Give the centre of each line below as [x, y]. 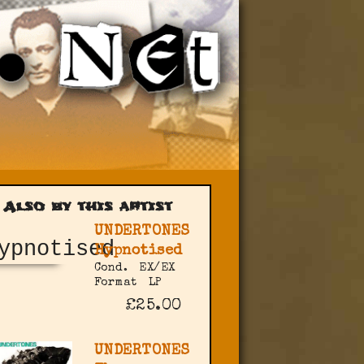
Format [115, 283]
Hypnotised [138, 251]
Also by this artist [87, 207]
